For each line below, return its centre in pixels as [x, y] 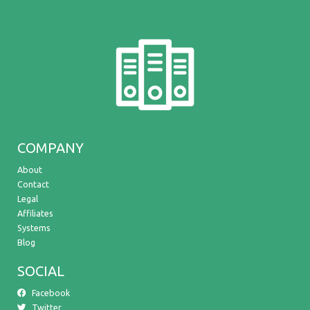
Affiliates [35, 213]
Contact [33, 184]
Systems [34, 228]
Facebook [51, 293]
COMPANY [51, 148]
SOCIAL [41, 271]
